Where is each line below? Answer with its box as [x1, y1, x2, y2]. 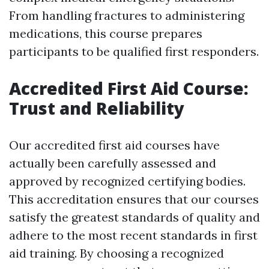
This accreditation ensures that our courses [9, 192, 259, 207]
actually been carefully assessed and [9, 156, 216, 171]
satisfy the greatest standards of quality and [9, 210, 260, 225]
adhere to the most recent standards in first [9, 228, 258, 243]
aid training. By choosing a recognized [9, 246, 224, 261]
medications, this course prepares [9, 26, 202, 41]
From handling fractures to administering [9, 8, 244, 23]
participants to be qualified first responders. [9, 44, 259, 59]
